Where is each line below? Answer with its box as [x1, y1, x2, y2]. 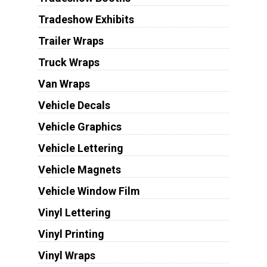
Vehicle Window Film [38, 185, 140, 198]
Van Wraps [38, 77, 90, 91]
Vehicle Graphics [38, 120, 122, 133]
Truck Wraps [38, 56, 100, 69]
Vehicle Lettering [38, 142, 123, 155]
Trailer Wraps [38, 35, 104, 48]
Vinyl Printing [38, 228, 104, 241]
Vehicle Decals [38, 99, 110, 112]
